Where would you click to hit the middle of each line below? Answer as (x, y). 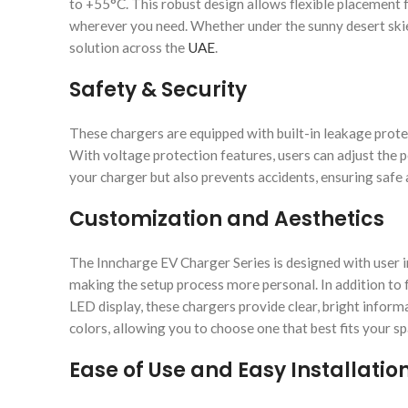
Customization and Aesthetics (227, 219)
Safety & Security (158, 89)
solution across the (128, 47)
